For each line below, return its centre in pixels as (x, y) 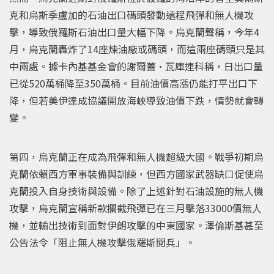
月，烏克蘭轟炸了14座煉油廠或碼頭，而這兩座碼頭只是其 (137, 49)
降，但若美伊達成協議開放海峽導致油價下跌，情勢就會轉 (136, 100)
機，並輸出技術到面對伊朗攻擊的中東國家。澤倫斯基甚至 (136, 225)
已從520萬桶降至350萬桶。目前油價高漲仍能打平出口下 (133, 83)
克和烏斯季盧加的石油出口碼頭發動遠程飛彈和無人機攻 (131, 14)
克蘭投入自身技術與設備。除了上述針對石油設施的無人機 (136, 191)
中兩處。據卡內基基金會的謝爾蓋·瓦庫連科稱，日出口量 (136, 66)
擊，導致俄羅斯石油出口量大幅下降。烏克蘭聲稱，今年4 (134, 31)
